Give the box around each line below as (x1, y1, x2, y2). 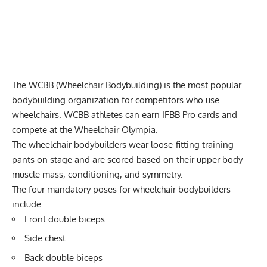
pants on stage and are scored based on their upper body (12, 153, 243, 165)
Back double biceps (24, 252, 103, 263)
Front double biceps (24, 213, 105, 225)
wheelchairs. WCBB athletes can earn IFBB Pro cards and (12, 108, 237, 120)
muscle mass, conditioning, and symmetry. (12, 168, 185, 180)
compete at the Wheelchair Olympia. (12, 123, 160, 135)
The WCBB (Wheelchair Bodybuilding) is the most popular (12, 79, 241, 91)
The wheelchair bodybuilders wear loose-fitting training (12, 138, 234, 150)
